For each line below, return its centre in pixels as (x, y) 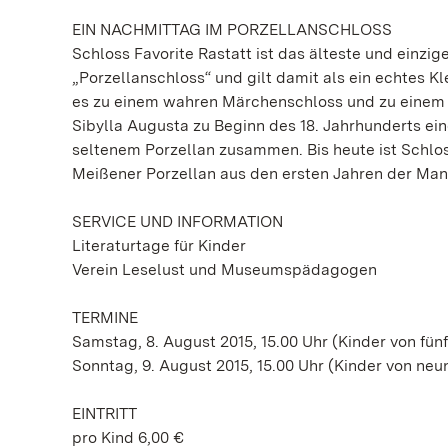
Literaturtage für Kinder (159, 245)
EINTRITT (104, 413)
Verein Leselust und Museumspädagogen (224, 269)
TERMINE (105, 317)
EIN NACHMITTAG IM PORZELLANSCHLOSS (232, 29)
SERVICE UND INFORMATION (177, 221)
